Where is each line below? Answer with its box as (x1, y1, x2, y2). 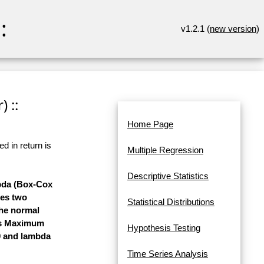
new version (210, 24, 256, 34)
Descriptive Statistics (127, 171, 209, 181)
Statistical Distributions (127, 197, 214, 207)
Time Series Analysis (127, 249, 208, 259)
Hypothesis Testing (127, 223, 200, 233)
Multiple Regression (127, 145, 203, 156)
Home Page (127, 119, 173, 130)
